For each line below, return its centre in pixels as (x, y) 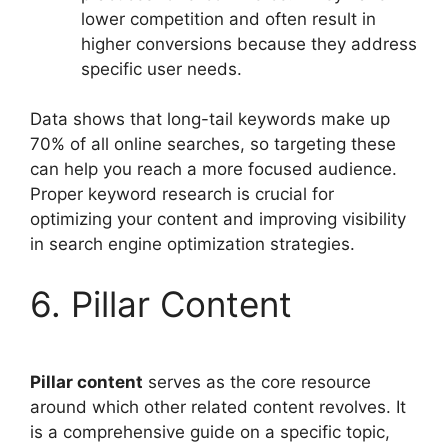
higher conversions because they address (249, 43)
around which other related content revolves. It (218, 406)
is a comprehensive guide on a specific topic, (210, 431)
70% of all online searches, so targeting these (213, 144)
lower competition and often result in (228, 18)
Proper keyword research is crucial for (182, 194)
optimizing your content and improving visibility (218, 219)
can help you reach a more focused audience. (213, 169)
